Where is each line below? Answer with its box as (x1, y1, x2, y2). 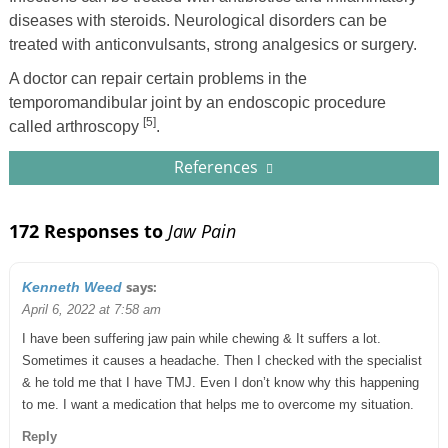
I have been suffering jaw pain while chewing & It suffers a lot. (21, 330, 381, 346)
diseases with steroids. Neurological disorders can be (8, 11, 387, 29)
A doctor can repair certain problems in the (8, 69, 307, 87)
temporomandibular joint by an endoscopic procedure (8, 93, 386, 111)
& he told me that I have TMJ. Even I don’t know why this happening (21, 374, 419, 390)
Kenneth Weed (21, 278, 122, 295)
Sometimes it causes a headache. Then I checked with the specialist (21, 352, 422, 368)
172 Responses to (8, 218, 168, 243)
